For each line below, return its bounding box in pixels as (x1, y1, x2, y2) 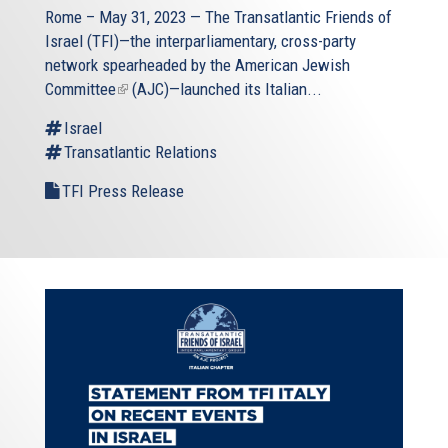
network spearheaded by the (45, 54, 235, 75)
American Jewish (235, 54, 350, 75)
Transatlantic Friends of (234, 6, 392, 27)
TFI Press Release (62, 180, 184, 201)
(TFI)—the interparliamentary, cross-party (83, 30, 356, 51)
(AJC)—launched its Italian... (128, 78, 322, 99)
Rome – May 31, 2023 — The (45, 6, 234, 27)
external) (116, 126, 174, 147)
